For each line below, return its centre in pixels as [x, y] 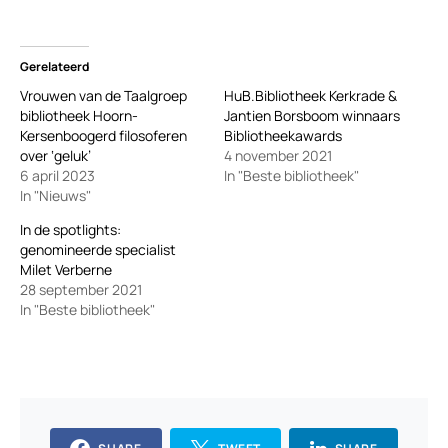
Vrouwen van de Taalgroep [103, 95]
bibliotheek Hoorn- [79, 115]
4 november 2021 [278, 155]
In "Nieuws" [55, 195]
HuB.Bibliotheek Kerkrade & [310, 95]
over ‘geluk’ [55, 155]
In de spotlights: [70, 229]
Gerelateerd [54, 66]
